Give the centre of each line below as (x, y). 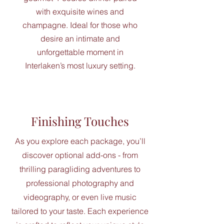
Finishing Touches (80, 121)
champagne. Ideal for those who (80, 25)
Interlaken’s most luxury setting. (80, 65)
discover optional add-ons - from (80, 155)
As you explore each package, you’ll (80, 141)
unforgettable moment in (80, 52)
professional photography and (80, 183)
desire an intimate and (80, 38)
